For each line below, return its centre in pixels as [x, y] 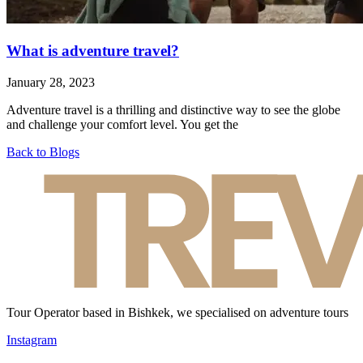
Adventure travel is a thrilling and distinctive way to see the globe [173, 109]
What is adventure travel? [93, 50]
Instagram [32, 340]
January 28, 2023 [51, 82]
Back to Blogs [43, 152]
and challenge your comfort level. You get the [122, 124]
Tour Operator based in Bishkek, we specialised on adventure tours [177, 312]
